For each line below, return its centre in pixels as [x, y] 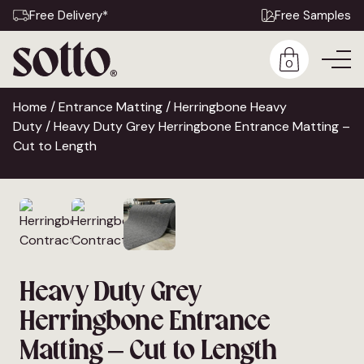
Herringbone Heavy [230, 107]
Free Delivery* [69, 15]
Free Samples [313, 15]
